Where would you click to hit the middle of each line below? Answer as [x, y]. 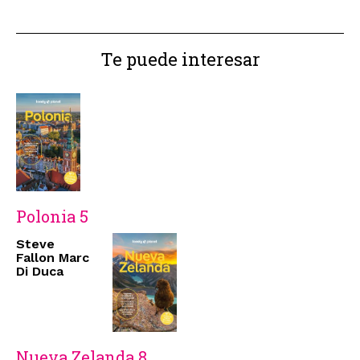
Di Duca [40, 272]
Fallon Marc [53, 258]
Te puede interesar [180, 59]
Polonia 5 [52, 217]
